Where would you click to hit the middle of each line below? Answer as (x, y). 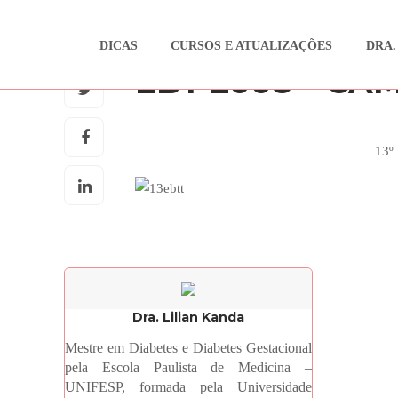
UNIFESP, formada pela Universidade (188, 387)
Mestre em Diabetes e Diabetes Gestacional (188, 348)
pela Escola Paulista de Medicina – (188, 367)
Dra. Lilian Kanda (188, 317)
